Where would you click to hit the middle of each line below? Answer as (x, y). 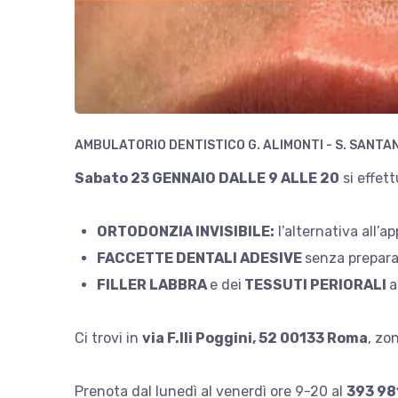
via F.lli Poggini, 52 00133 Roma (255, 338)
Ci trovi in (108, 338)
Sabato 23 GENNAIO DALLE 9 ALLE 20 (207, 178)
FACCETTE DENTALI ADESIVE (201, 258)
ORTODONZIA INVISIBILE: (186, 231)
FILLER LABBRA (153, 285)
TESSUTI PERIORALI (315, 285)
